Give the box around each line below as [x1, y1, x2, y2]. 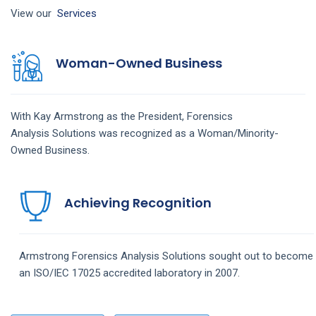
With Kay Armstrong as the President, [11, 109, 187, 123]
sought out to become [209, 249, 313, 262]
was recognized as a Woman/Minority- [99, 126, 279, 140]
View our [11, 6, 57, 20]
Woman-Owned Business [56, 54, 222, 72]
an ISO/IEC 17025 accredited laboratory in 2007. [19, 266, 240, 279]
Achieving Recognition [64, 193, 212, 212]
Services [57, 6, 97, 20]
